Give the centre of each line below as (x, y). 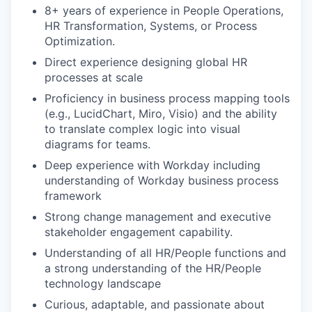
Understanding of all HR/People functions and (165, 253)
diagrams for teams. (97, 145)
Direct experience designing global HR (146, 62)
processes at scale (94, 78)
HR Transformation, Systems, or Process (151, 26)
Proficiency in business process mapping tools (167, 99)
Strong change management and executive (158, 217)
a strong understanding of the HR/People (153, 268)
